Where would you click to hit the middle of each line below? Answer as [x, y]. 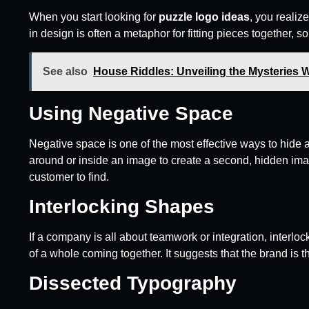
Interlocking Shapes [122, 206]
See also [65, 71]
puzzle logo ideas [204, 17]
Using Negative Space [131, 113]
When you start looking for [94, 17]
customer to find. [69, 177]
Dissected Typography [133, 283]
